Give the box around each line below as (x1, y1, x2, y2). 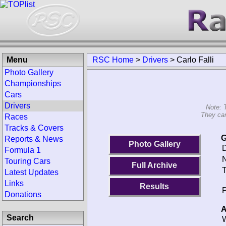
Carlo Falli (177, 55, 214, 64)
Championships (5, 79, 61, 88)
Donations (5, 190, 41, 199)
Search (7, 213, 34, 222)
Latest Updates (5, 168, 59, 177)
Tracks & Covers (5, 124, 64, 132)
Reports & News (5, 135, 63, 143)
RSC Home (92, 55, 134, 64)
